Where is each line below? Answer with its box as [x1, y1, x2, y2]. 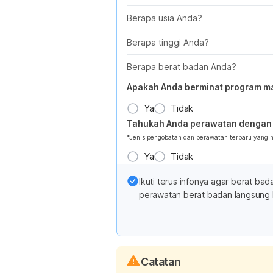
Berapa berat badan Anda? [127, 61, 236, 72]
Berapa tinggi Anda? [127, 37, 209, 48]
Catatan [141, 255, 181, 269]
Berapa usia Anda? [127, 12, 202, 23]
